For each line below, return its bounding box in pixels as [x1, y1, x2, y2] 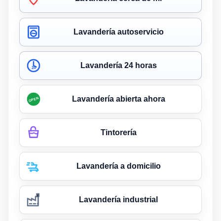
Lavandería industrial [79, 195, 158, 204]
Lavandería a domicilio [76, 161, 161, 170]
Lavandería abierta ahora [72, 94, 165, 103]
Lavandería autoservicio [73, 27, 164, 36]
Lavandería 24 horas [80, 61, 157, 70]
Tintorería [100, 128, 137, 137]
